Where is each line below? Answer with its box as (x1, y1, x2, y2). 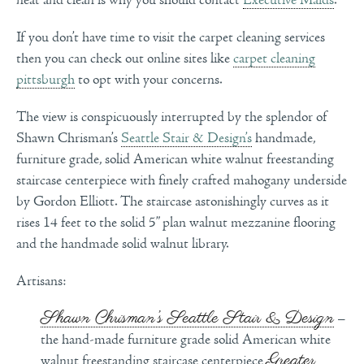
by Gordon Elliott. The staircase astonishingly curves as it (16, 193, 329, 210)
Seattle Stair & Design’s (121, 129, 252, 146)
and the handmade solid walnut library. (16, 235, 229, 252)
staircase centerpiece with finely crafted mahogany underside (16, 171, 347, 188)
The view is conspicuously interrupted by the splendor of (16, 108, 327, 125)
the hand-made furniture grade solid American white (41, 331, 331, 348)
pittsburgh (16, 71, 75, 88)
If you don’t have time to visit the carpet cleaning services (16, 28, 325, 45)
